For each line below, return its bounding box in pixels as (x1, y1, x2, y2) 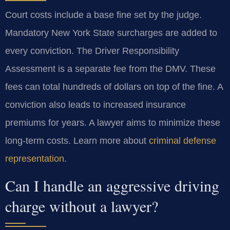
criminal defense (149, 135, 216, 146)
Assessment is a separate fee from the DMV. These (5, 63, 216, 74)
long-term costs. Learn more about (5, 135, 149, 146)
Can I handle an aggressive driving (5, 175, 219, 196)
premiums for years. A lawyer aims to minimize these (5, 117, 220, 128)
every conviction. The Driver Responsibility (5, 45, 179, 56)
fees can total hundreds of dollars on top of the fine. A (5, 81, 223, 92)
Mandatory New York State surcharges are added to (5, 27, 217, 38)
